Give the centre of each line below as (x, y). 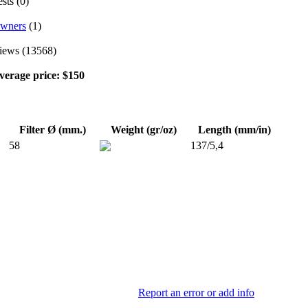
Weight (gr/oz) (143, 130)
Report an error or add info (196, 293)
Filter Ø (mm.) (53, 130)
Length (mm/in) (234, 130)
